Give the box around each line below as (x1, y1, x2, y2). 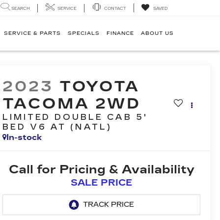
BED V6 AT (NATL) (2, 122, 111, 132)
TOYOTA (59, 78, 140, 96)
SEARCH (11, 6, 30, 11)
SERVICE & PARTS (4, 30, 61, 36)
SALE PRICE (70, 177, 133, 189)
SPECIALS (68, 30, 100, 36)
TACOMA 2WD (2, 95, 141, 113)
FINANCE (107, 30, 134, 36)
